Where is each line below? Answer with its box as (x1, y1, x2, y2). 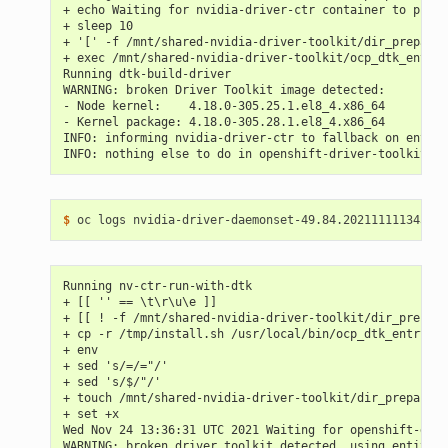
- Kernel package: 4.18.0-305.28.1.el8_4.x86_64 (62, 114, 385, 129)
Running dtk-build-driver (62, 66, 231, 81)
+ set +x (62, 406, 119, 421)
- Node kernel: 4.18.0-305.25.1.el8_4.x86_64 (62, 98, 385, 113)
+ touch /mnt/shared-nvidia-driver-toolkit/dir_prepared (62, 390, 441, 405)
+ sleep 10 (62, 18, 133, 33)
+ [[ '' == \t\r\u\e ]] (62, 294, 217, 309)
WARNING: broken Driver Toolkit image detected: (62, 82, 385, 97)
